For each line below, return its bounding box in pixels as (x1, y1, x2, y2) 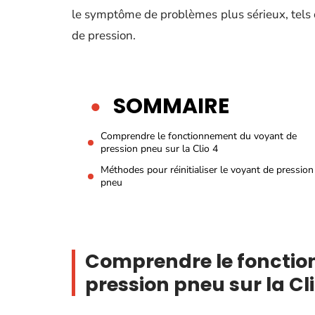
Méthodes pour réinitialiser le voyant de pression (101, 163, 314, 176)
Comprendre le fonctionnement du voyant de (101, 129, 297, 143)
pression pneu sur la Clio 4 (101, 142, 218, 155)
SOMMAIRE (113, 91, 229, 121)
